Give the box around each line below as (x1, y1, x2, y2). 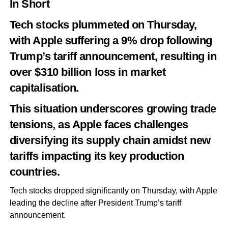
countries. (9, 165, 60, 178)
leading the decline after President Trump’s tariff (9, 198, 181, 207)
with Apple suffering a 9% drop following (9, 34, 212, 47)
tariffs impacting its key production (9, 150, 184, 162)
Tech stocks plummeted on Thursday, (9, 18, 197, 31)
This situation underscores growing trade (9, 102, 216, 115)
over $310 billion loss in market (9, 66, 166, 78)
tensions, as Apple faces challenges (9, 118, 188, 131)
